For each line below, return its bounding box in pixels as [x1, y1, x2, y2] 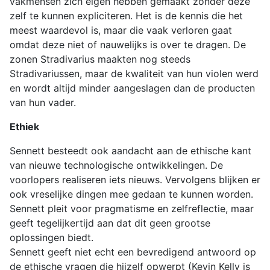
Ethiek [10, 120, 39, 133]
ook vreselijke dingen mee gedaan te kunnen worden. [10, 187, 253, 200]
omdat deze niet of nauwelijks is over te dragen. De [10, 38, 246, 51]
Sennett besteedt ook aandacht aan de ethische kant [10, 144, 251, 157]
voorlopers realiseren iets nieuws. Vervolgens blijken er [10, 173, 260, 186]
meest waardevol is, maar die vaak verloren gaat [10, 24, 232, 36]
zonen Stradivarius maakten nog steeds [10, 52, 190, 65]
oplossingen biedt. [10, 231, 93, 243]
